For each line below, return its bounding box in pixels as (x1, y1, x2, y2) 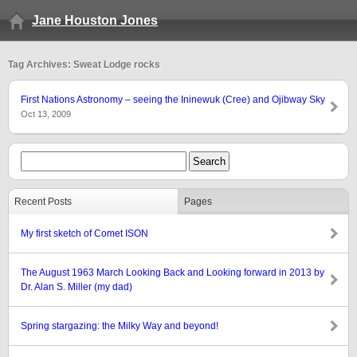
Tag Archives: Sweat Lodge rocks (8, 59, 160, 70)
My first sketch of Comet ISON (21, 228, 148, 239)
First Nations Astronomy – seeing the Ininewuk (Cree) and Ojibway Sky (21, 94, 325, 105)
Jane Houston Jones (32, 14, 158, 27)
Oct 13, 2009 (21, 109, 71, 119)
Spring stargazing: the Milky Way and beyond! (21, 320, 218, 331)
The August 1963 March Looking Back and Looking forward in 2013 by (21, 267, 324, 278)
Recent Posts (14, 196, 72, 207)
